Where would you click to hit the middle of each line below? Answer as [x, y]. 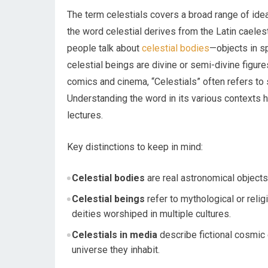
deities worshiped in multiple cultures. [151, 214]
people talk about [104, 48]
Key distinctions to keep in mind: [135, 147]
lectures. [85, 115]
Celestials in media [114, 234]
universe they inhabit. [115, 249]
